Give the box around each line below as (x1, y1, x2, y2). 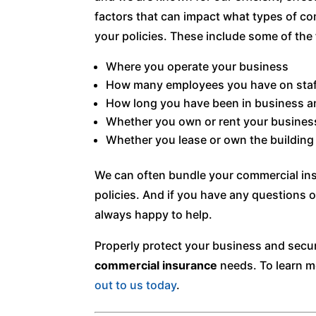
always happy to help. (95, 207, 213, 221)
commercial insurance (95, 257, 218, 272)
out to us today (95, 277, 177, 292)
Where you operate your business (106, 59, 289, 73)
